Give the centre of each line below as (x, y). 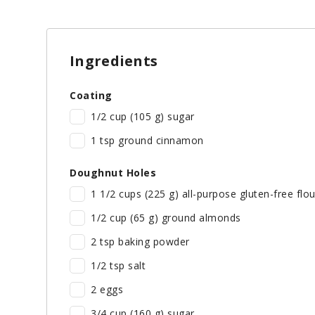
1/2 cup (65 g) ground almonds (166, 217)
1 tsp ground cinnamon (147, 140)
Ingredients (114, 60)
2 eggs (107, 289)
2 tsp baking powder (140, 241)
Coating (91, 95)
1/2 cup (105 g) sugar (143, 116)
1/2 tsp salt (118, 265)
